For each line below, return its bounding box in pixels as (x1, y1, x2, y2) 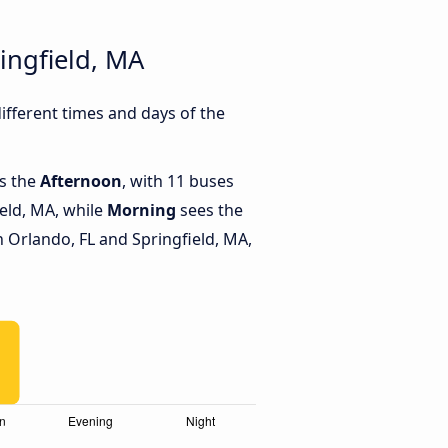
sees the (176, 199, 243, 222)
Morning (107, 199, 176, 222)
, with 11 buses (122, 170, 234, 193)
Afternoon (40, 170, 122, 193)
